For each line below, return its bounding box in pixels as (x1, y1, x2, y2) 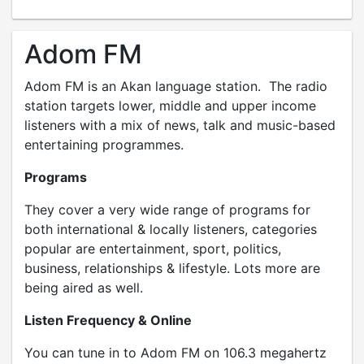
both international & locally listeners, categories (24, 221, 317, 237)
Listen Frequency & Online (24, 312, 192, 328)
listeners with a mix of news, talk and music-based (24, 117, 336, 133)
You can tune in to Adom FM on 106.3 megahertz (24, 344, 327, 361)
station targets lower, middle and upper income (24, 97, 316, 114)
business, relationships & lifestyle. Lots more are (24, 260, 320, 276)
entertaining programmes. (24, 136, 184, 153)
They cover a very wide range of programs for (24, 201, 310, 218)
